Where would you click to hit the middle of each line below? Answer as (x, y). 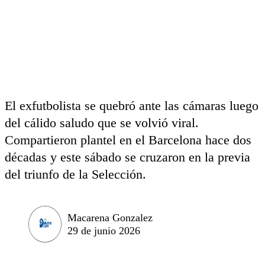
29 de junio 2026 (104, 230)
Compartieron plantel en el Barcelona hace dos (128, 140)
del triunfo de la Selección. (75, 174)
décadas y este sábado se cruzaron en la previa (127, 157)
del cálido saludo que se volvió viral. (102, 123)
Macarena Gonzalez (110, 217)
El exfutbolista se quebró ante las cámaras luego (132, 106)
